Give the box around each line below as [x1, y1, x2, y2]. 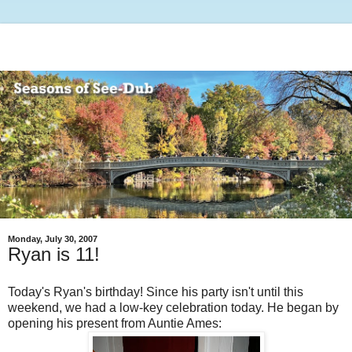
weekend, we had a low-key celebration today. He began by [8, 300, 339, 314]
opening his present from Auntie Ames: [8, 316, 222, 330]
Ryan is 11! [8, 243, 100, 265]
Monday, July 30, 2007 [8, 233, 97, 244]
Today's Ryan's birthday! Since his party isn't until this [8, 284, 303, 299]
